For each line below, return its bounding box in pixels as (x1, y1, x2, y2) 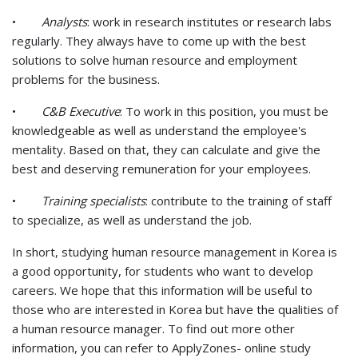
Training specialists (42, 192, 145, 209)
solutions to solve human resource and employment (12, 51, 297, 68)
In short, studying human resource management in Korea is (12, 243, 337, 260)
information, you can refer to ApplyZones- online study (12, 339, 311, 356)
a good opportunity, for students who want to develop (12, 262, 313, 279)
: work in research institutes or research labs (87, 13, 332, 30)
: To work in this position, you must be (120, 102, 328, 119)
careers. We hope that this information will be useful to (12, 281, 312, 298)
